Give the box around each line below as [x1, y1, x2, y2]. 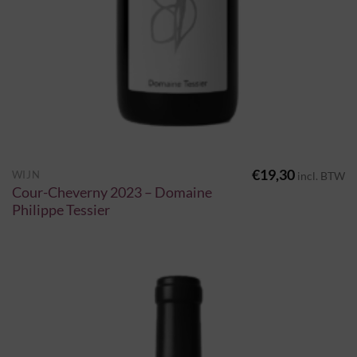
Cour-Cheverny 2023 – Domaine [11, 183, 212, 201]
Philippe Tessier [11, 201, 110, 218]
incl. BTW [297, 168, 346, 182]
